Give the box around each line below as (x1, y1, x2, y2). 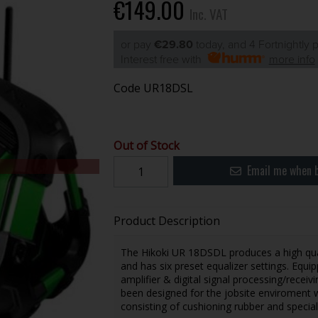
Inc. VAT (189, 3, 228, 24)
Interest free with (120, 52, 207, 67)
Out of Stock (113, 137, 180, 153)
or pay (120, 37, 154, 52)
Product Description (113, 212, 220, 229)
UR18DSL (143, 79, 193, 96)
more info (268, 52, 315, 67)
